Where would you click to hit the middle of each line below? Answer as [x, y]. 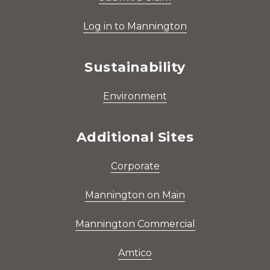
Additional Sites [135, 137]
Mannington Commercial [135, 224]
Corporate [135, 166]
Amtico [135, 253]
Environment [135, 96]
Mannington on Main [135, 195]
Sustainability [135, 67]
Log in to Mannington [135, 27]
